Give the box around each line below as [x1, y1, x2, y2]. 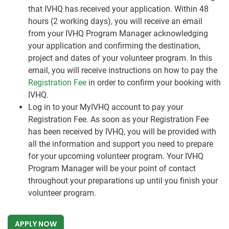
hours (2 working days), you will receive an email [28, 16, 202, 27]
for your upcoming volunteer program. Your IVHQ [28, 151, 203, 162]
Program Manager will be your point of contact [28, 164, 196, 174]
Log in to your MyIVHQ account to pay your [28, 102, 183, 112]
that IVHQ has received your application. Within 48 [28, 4, 209, 14]
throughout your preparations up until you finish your [28, 176, 218, 186]
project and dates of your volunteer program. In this [28, 53, 212, 63]
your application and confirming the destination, [28, 41, 200, 51]
